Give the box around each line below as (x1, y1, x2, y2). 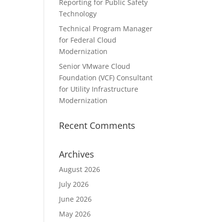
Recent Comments (59, 119, 136, 131)
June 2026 (59, 194, 92, 204)
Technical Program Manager (59, 24, 153, 33)
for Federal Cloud (59, 35, 117, 45)
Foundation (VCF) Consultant (59, 73, 153, 82)
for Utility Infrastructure (59, 84, 139, 94)
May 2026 (59, 209, 91, 219)
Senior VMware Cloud (59, 61, 131, 71)
